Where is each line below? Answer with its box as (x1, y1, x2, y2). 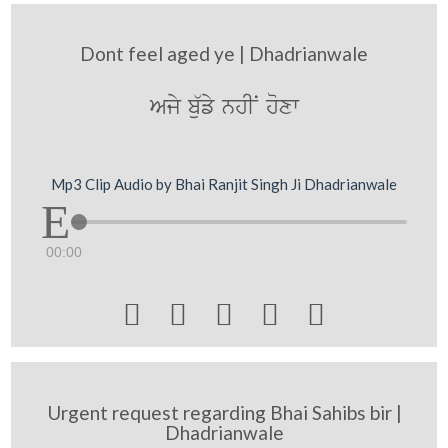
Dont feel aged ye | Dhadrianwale (80, 42, 368, 65)
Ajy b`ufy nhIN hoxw (149, 92, 299, 123)
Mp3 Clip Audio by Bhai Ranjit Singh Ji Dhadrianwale (51, 174, 397, 193)
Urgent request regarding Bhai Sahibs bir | (46, 400, 402, 424)
